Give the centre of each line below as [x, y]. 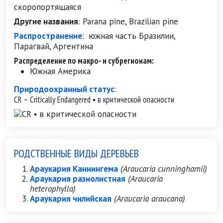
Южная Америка [60, 71]
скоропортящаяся [48, 7]
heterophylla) [53, 189]
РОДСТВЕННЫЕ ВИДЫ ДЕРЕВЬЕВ [76, 153]
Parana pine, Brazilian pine [130, 21]
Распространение [48, 36]
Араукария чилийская [71, 199]
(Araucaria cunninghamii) [164, 169]
